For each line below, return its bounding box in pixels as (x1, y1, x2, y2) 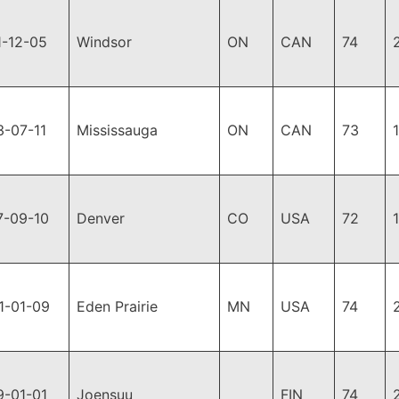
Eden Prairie (77, 297, 158, 315)
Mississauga (77, 121, 158, 139)
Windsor (77, 33, 132, 51)
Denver (77, 209, 125, 227)
